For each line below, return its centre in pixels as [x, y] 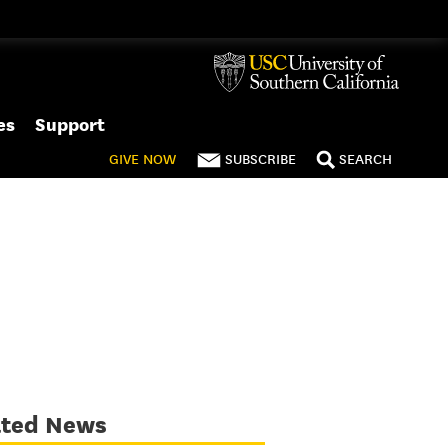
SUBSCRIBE [260, 159]
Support [70, 124]
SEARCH [365, 159]
